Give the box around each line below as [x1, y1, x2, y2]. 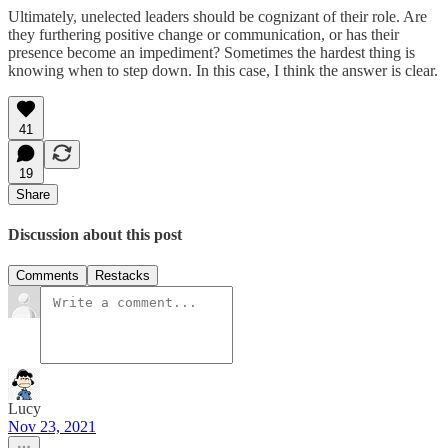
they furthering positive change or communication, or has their [8, 25, 399, 43]
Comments [16, 268, 79, 284]
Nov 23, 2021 [8, 418, 96, 436]
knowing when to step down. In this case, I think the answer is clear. [8, 61, 438, 79]
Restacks [95, 268, 150, 284]
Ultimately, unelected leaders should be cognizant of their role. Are [8, 7, 427, 25]
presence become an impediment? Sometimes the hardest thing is [8, 43, 415, 61]
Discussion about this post [8, 225, 182, 243]
